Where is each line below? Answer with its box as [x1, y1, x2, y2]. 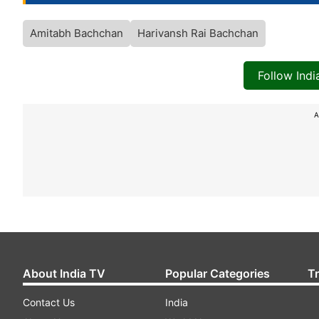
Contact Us [23, 296, 75, 309]
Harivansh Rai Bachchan [137, 26, 258, 41]
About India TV [23, 266, 105, 281]
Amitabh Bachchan [30, 26, 123, 41]
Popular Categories [165, 266, 270, 281]
